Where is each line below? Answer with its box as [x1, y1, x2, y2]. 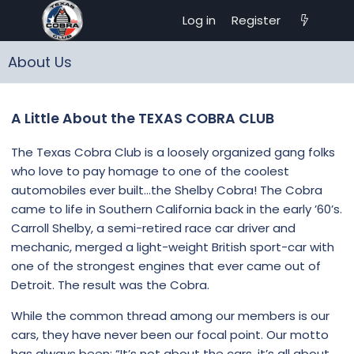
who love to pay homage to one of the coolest [11, 163, 289, 180]
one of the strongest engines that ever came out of [11, 258, 321, 275]
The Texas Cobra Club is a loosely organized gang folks [11, 144, 335, 161]
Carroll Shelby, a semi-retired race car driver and [11, 220, 296, 237]
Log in [183, 12, 217, 28]
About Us [8, 51, 72, 72]
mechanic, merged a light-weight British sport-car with [11, 239, 334, 256]
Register [232, 12, 281, 28]
